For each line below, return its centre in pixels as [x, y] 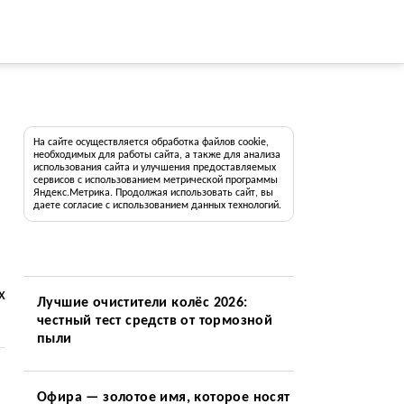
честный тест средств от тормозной [155, 321]
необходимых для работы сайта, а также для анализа [156, 155]
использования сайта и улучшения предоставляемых [154, 168]
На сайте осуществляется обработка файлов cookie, [151, 142]
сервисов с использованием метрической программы [155, 180]
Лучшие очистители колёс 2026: [142, 303]
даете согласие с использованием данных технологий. [157, 206]
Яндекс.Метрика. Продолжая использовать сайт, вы [153, 193]
